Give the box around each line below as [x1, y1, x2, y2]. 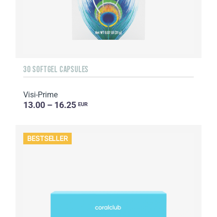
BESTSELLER [27, 134, 68, 143]
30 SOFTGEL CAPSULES [23, 64, 89, 75]
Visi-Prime [23, 90, 58, 100]
